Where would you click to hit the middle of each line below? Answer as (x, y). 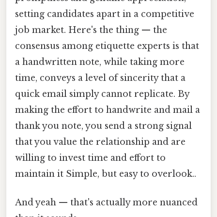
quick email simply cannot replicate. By (102, 94)
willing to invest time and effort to (90, 158)
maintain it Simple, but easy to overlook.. (106, 174)
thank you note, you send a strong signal (103, 126)
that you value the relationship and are (100, 142)
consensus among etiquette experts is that (107, 46)
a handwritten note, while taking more (100, 62)
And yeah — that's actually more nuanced (106, 202)
